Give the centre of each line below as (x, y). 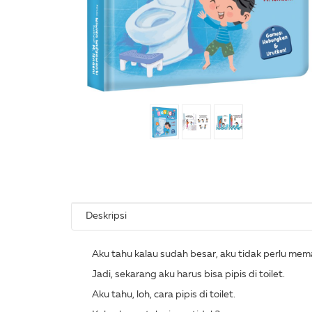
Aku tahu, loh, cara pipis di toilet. (164, 295)
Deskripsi (106, 216)
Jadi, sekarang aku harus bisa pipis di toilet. (188, 274)
